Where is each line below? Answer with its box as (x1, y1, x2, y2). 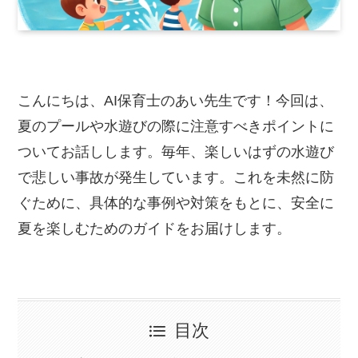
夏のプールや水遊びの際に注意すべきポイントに (18, 117, 335, 134)
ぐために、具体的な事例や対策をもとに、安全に (18, 194, 335, 211)
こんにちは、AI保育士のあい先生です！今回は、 (18, 92, 334, 109)
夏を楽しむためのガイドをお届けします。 (18, 220, 292, 237)
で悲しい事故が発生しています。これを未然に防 (18, 169, 335, 185)
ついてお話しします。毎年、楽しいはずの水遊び (18, 143, 335, 160)
